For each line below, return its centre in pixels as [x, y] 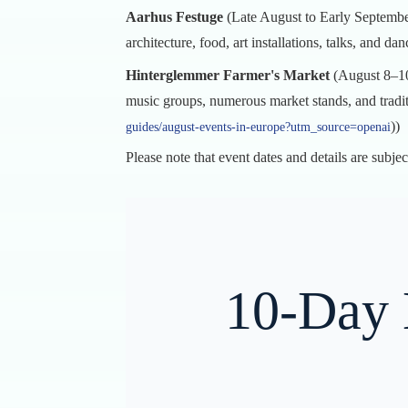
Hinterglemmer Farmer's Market [228, 75]
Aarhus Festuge [174, 17]
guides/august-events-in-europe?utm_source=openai [258, 127]
